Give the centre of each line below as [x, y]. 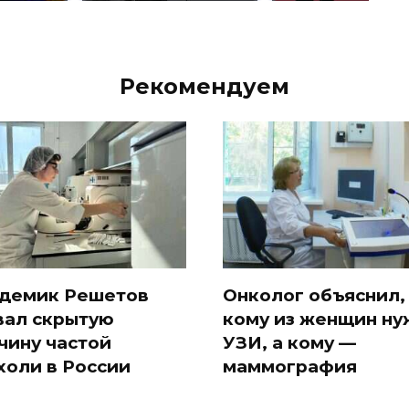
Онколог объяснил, [314, 295]
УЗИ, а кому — [289, 342]
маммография [290, 366]
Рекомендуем [204, 86]
